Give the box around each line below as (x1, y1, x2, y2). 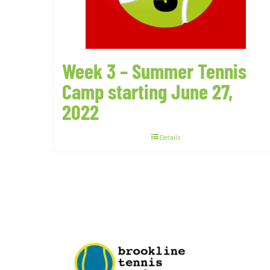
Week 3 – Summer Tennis (62, 58, 246, 83)
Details (159, 133, 181, 141)
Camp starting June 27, (62, 79, 233, 104)
